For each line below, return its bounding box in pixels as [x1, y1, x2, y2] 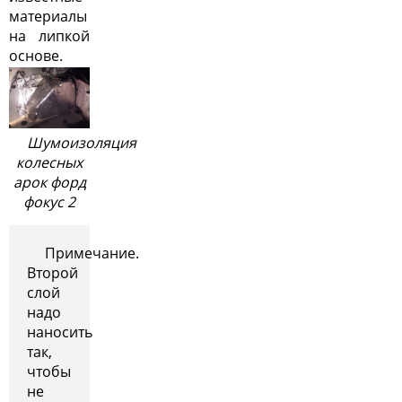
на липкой [9, 25, 90, 46]
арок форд [13, 171, 86, 192]
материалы [9, 5, 87, 26]
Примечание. [45, 242, 139, 263]
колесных [16, 152, 83, 172]
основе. [9, 45, 63, 66]
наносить [27, 321, 92, 342]
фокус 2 [23, 191, 75, 212]
